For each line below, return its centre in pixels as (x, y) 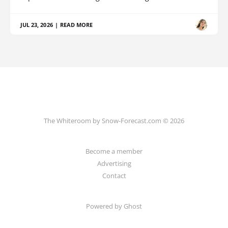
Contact (114, 176)
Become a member (114, 151)
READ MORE (76, 25)
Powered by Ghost (114, 206)
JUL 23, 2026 (37, 25)
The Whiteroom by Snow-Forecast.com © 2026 (114, 121)
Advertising (114, 163)
